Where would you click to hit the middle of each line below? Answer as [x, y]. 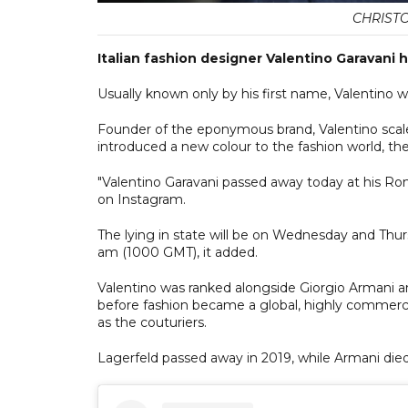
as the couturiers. [152, 322]
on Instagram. [142, 199]
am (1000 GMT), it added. [178, 252]
